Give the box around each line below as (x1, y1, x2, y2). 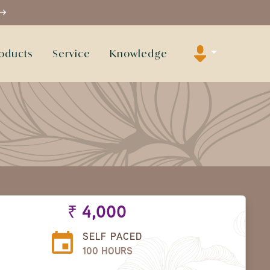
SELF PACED (82, 233, 142, 242)
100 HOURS (82, 248, 133, 257)
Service (52, 48, 90, 60)
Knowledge (109, 48, 168, 60)
